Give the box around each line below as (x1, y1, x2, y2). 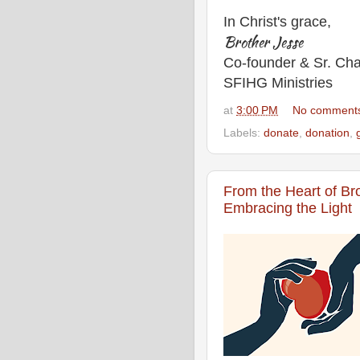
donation (305, 127, 350, 140)
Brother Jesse (223, 31, 303, 53)
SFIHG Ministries (223, 74, 333, 91)
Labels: (223, 127, 264, 140)
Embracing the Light (223, 200, 352, 217)
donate (264, 127, 299, 140)
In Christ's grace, (223, 13, 331, 30)
